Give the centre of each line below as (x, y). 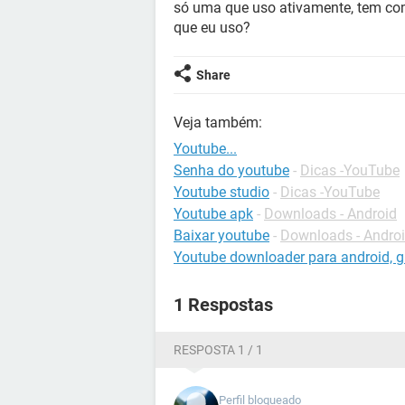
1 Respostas (223, 305)
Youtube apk (213, 214)
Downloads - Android (330, 214)
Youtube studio (221, 192)
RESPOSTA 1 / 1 (218, 350)
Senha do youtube (231, 170)
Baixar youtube (221, 235)
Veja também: (218, 122)
